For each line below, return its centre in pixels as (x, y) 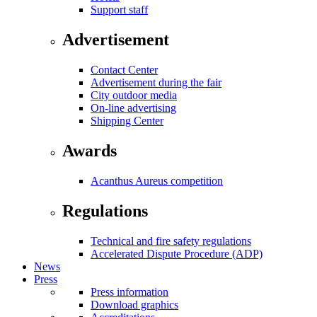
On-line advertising (133, 108)
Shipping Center (127, 121)
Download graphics (134, 304)
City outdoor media (134, 96)
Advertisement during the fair (156, 83)
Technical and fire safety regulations (171, 241)
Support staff (119, 10)
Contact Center (124, 70)
